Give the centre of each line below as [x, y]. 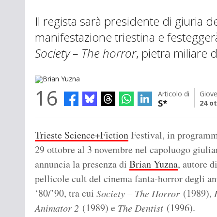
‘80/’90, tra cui [66, 193]
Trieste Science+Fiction [82, 135]
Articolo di [174, 94]
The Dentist [140, 208]
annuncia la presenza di [82, 164]
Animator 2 [57, 208]
